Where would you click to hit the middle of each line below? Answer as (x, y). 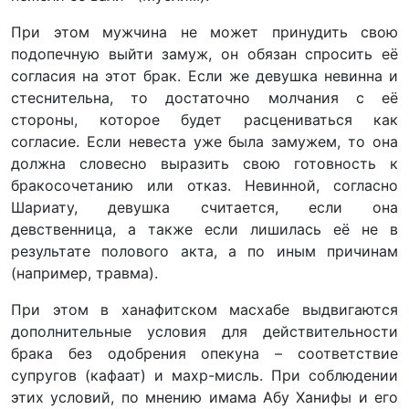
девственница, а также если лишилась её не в (204, 230)
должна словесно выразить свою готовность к (204, 164)
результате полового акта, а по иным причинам (204, 252)
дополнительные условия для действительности (204, 332)
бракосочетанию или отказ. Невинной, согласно (204, 186)
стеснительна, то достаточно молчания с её (204, 98)
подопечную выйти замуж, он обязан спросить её (204, 54)
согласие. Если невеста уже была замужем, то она (204, 142)
